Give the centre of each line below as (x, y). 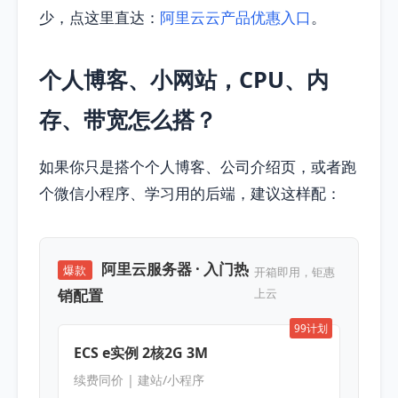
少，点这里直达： (99, 18)
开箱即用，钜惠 (294, 271)
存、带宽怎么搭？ (128, 119)
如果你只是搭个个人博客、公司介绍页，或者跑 (198, 167)
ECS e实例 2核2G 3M (140, 352)
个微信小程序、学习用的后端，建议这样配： (190, 194)
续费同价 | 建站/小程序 (139, 379)
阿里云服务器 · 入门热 (175, 268)
